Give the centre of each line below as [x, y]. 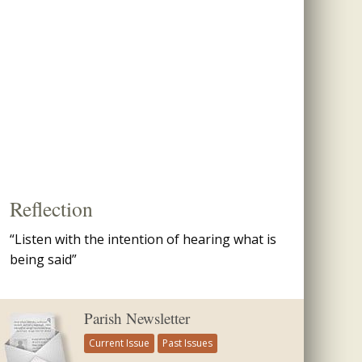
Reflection [51, 208]
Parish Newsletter [137, 318]
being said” [43, 259]
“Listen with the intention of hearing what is [143, 239]
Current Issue [119, 343]
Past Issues [187, 343]
